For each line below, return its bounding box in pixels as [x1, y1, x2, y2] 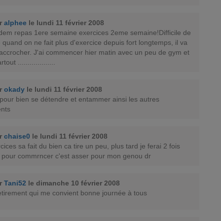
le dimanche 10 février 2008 [28, 179, 120, 187]
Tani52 [4, 179, 26, 187]
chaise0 [4, 132, 30, 140]
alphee [4, 19, 27, 27]
